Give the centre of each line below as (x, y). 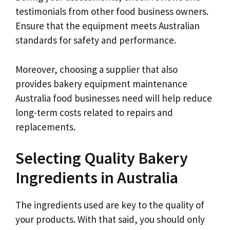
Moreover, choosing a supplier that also (97, 69)
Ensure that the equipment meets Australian (108, 26)
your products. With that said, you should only (110, 219)
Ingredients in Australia (97, 178)
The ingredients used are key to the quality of (110, 205)
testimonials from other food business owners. (112, 11)
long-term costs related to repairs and (94, 112)
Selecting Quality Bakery (102, 158)
